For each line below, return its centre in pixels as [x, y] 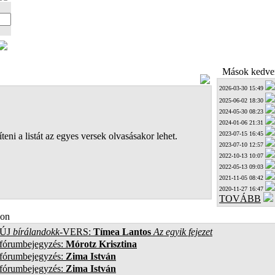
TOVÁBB [240, 199]
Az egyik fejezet [183, 232]
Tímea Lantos [121, 232]
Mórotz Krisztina [101, 244]
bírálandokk [36, 232]
